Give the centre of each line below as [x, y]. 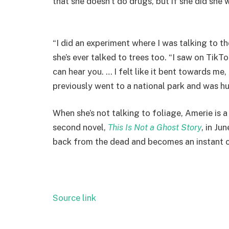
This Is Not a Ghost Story [155, 128]
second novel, [80, 128]
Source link [74, 198]
